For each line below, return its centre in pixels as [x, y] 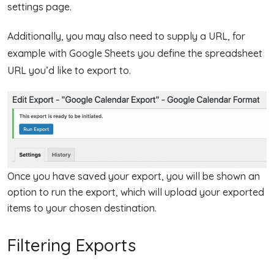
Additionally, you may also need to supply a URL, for [126, 36]
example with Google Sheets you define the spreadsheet [135, 54]
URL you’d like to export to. [69, 71]
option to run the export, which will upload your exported [136, 192]
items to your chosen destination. [82, 208]
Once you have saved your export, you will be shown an [134, 176]
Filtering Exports [72, 245]
